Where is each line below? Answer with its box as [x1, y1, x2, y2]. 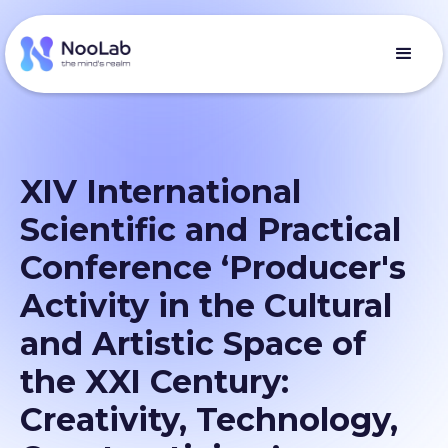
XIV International [20, 172, 301, 211]
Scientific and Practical [20, 210, 401, 249]
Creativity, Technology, [20, 400, 398, 439]
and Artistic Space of [20, 324, 366, 363]
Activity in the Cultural [20, 286, 392, 325]
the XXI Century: [20, 362, 289, 401]
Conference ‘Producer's [20, 248, 406, 287]
